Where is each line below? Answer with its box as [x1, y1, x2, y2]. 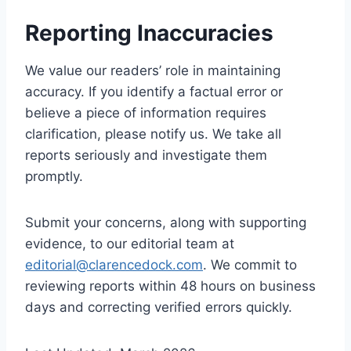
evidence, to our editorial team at [25, 236, 234, 251]
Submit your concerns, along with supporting [25, 215, 306, 230]
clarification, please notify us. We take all [25, 126, 281, 142]
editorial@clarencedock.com [25, 257, 203, 273]
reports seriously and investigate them [25, 147, 267, 163]
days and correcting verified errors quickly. [25, 299, 292, 315]
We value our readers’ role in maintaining [25, 63, 280, 78]
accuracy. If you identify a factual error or [25, 84, 283, 100]
